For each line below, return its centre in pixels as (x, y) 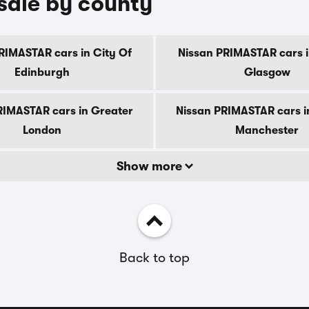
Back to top (154, 258)
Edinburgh (42, 72)
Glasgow (267, 72)
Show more (150, 166)
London (42, 130)
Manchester (267, 130)
